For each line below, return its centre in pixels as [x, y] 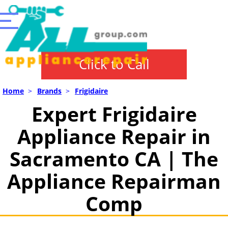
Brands [49, 91]
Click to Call [114, 64]
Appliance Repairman [114, 181]
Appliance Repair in [114, 136]
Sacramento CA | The [114, 159]
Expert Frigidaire [114, 114]
